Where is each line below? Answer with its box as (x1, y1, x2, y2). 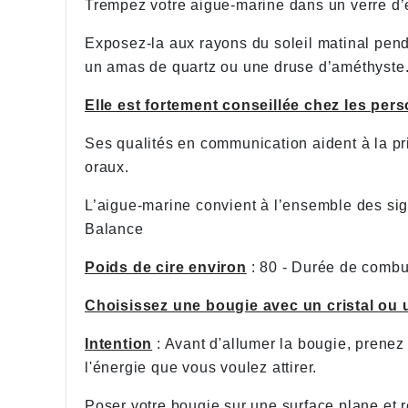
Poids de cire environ (85, 260, 247, 275)
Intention (85, 336, 153, 352)
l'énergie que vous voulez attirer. (85, 360, 322, 375)
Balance (85, 221, 148, 237)
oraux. (85, 159, 138, 175)
